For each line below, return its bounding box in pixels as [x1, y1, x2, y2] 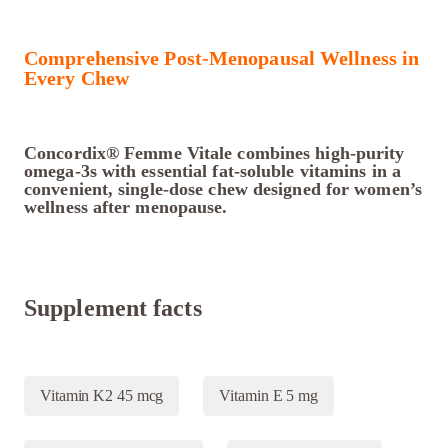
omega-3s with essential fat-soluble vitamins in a [24, 161, 401, 182]
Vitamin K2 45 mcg [40, 387, 164, 405]
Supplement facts [24, 295, 202, 322]
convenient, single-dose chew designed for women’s [24, 179, 422, 200]
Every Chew [24, 67, 129, 90]
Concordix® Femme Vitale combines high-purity [24, 143, 405, 164]
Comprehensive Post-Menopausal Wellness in [24, 47, 420, 70]
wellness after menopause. [24, 197, 228, 218]
